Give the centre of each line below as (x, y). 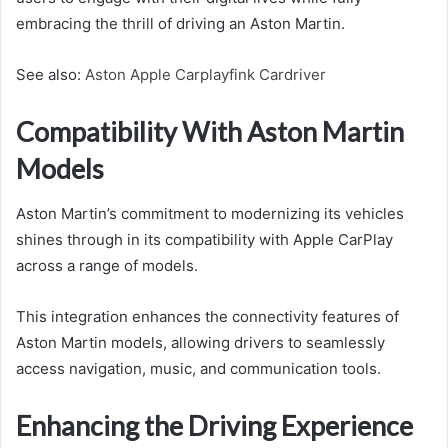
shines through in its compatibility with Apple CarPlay (204, 239)
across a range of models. (107, 265)
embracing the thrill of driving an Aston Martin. (180, 24)
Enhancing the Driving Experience (214, 425)
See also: (50, 75)
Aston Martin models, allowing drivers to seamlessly (200, 342)
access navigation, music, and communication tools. (198, 368)
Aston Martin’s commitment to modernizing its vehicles (210, 213)
